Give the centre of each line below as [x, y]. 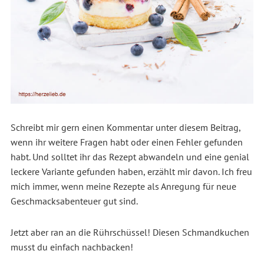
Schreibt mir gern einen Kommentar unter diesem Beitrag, [125, 127]
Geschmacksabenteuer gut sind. [74, 201]
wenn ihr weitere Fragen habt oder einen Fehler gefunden [126, 142]
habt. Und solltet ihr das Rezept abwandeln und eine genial [130, 156]
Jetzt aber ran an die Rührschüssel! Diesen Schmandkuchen [130, 232]
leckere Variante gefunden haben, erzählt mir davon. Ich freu [131, 171]
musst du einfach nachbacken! [72, 247]
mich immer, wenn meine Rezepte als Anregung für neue [123, 186]
